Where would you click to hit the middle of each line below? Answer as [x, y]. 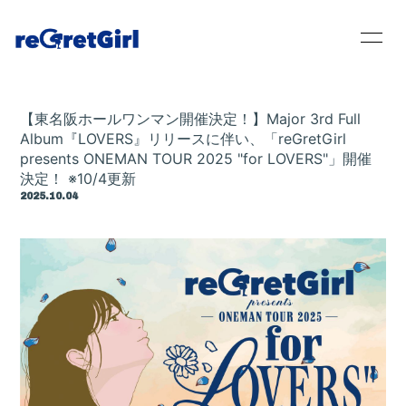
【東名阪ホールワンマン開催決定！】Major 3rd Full [191, 119]
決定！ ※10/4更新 [78, 179]
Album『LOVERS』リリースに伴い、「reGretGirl [184, 139]
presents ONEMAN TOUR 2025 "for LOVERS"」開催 [196, 159]
